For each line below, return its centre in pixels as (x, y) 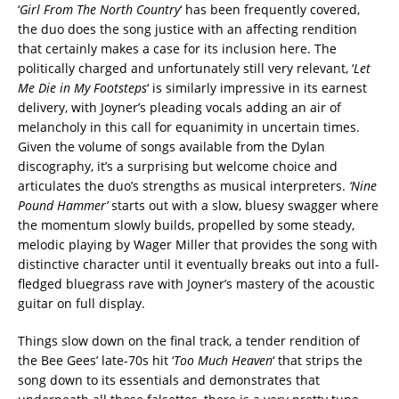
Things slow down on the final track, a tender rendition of (189, 340)
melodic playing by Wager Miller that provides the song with (198, 244)
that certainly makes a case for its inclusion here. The (177, 48)
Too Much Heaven (223, 360)
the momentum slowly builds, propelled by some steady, (186, 224)
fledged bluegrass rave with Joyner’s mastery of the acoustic (196, 283)
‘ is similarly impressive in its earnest (257, 87)
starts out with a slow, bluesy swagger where (243, 205)
